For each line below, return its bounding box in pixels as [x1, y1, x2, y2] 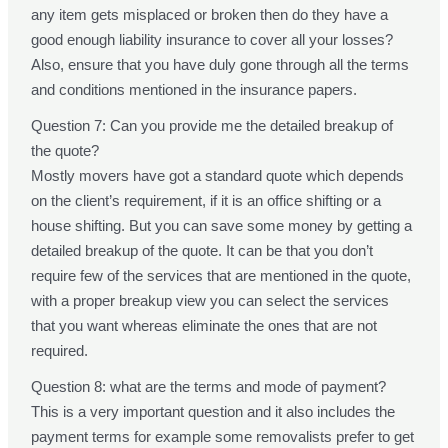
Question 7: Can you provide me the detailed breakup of [31, 117, 394, 135]
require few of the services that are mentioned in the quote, [31, 267, 412, 285]
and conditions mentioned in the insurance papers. [31, 81, 358, 99]
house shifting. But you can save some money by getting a [31, 217, 413, 235]
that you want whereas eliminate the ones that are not [31, 317, 378, 335]
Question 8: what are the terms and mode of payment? [31, 378, 387, 396]
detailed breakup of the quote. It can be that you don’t [31, 242, 374, 260]
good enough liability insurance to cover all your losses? [31, 31, 394, 49]
